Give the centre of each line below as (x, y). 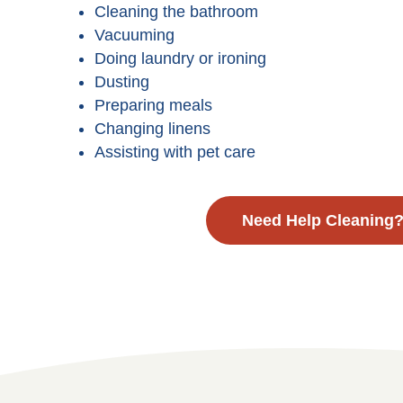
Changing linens (152, 129)
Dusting (122, 82)
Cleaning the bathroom (176, 12)
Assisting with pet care (175, 152)
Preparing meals (153, 105)
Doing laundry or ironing (180, 58)
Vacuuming (134, 35)
